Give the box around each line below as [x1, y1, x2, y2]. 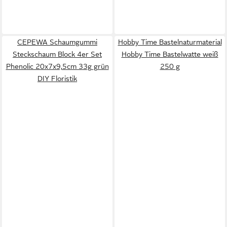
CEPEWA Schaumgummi [17, 38, 97, 46]
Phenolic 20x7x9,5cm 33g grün [6, 62, 109, 70]
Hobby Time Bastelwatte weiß [121, 50, 218, 58]
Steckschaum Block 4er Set [13, 50, 102, 58]
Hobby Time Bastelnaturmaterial [118, 38, 222, 46]
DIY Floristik [37, 74, 77, 83]
